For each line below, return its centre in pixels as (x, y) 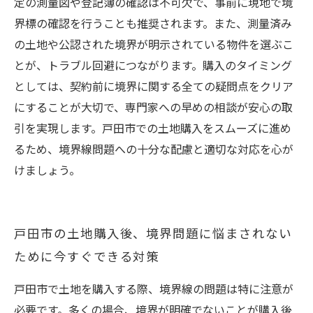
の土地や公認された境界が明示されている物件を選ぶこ (154, 45)
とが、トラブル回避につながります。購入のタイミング (153, 66)
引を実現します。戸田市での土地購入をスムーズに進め (153, 129)
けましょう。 (47, 171)
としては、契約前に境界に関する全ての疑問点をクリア (154, 87)
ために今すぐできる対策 (87, 257)
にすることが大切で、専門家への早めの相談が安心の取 (153, 108)
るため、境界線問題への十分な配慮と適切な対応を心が (154, 150)
